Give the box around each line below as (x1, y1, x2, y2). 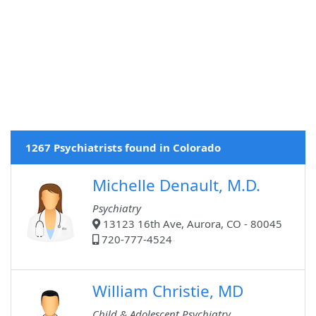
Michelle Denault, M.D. (92, 174, 260, 197)
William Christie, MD (92, 280, 243, 303)
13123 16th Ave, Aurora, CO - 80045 (100, 217, 282, 231)
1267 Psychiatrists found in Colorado (25, 140, 221, 155)
